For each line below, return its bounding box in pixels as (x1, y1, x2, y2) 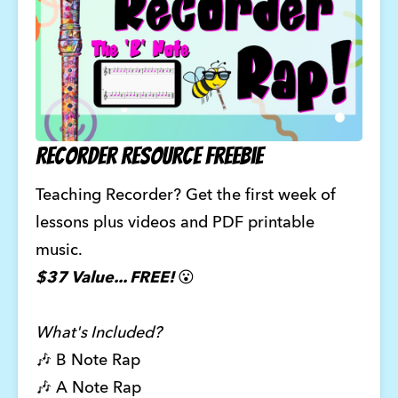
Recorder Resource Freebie (35, 142, 263, 169)
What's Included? (35, 325, 162, 342)
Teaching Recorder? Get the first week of (35, 187, 336, 204)
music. (35, 243, 86, 259)
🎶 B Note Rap (35, 353, 145, 370)
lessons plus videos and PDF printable (35, 215, 314, 232)
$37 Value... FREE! (35, 270, 178, 287)
